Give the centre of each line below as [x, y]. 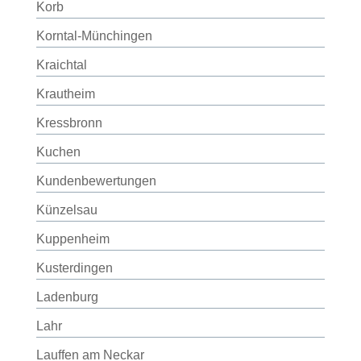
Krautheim [65, 94]
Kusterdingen [74, 268]
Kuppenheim [73, 239]
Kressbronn [69, 123]
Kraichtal [61, 65]
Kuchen [58, 152]
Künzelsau [66, 210]
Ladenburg [67, 297]
